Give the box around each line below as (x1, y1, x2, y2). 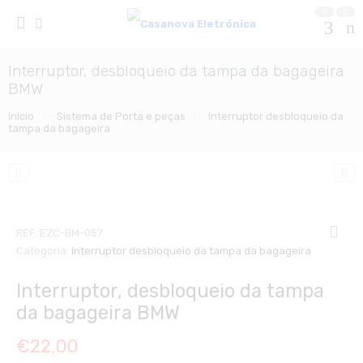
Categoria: (16, 244, 71, 257)
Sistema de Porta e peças (56, 110, 186, 122)
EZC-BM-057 (40, 226, 103, 239)
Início (7, 110, 34, 122)
